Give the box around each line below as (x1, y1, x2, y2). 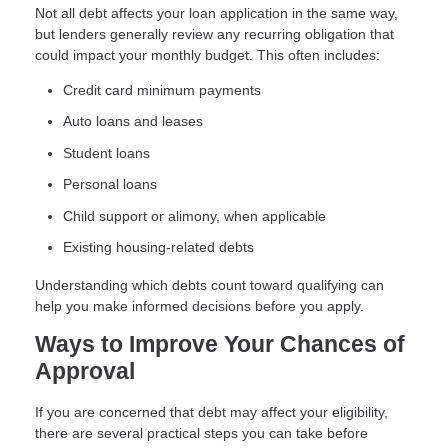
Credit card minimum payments (63, 81, 261, 98)
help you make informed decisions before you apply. (35, 298, 364, 315)
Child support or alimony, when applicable (63, 207, 326, 224)
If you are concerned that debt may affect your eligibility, (35, 404, 388, 421)
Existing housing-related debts (63, 239, 254, 256)
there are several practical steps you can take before (35, 425, 368, 442)
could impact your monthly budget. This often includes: (35, 46, 380, 63)
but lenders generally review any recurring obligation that (35, 25, 394, 42)
